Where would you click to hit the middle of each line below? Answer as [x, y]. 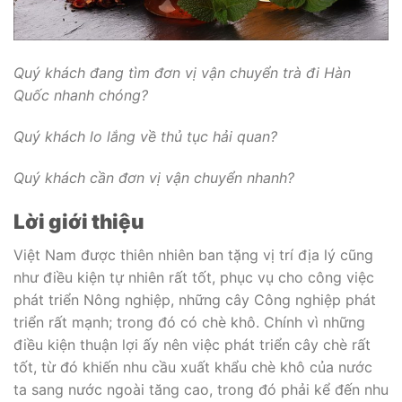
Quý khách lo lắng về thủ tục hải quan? [145, 137]
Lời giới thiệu [79, 221]
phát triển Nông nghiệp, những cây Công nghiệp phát [195, 299]
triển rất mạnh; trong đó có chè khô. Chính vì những [189, 322]
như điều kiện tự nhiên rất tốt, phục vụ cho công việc [194, 277]
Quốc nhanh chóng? [81, 96]
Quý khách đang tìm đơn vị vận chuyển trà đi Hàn [182, 73]
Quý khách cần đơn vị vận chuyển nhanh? [154, 177]
